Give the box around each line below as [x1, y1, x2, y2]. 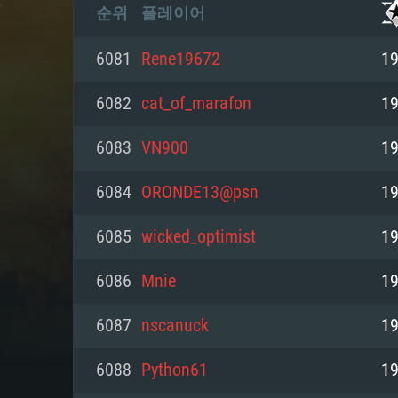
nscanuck [141, 317, 209, 335]
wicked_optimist [141, 228, 256, 246]
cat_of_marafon [141, 95, 251, 113]
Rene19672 [141, 51, 220, 68]
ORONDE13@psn [141, 184, 259, 202]
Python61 [141, 362, 208, 379]
